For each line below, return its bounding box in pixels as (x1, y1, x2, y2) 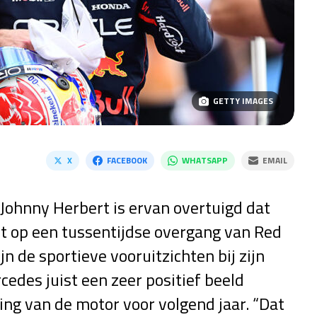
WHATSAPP (181, 154, 228, 167)
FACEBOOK (106, 154, 147, 167)
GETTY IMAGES (212, 94, 273, 108)
